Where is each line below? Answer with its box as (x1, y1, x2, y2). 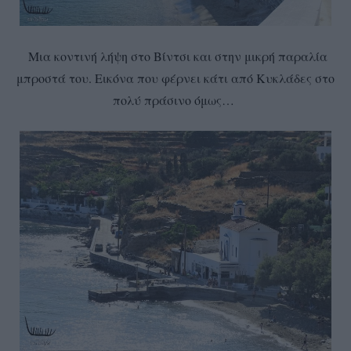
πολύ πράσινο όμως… (113, 91, 238, 108)
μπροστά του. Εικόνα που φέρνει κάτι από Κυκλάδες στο (16, 69, 335, 86)
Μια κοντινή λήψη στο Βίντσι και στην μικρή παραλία (24, 47, 327, 64)
